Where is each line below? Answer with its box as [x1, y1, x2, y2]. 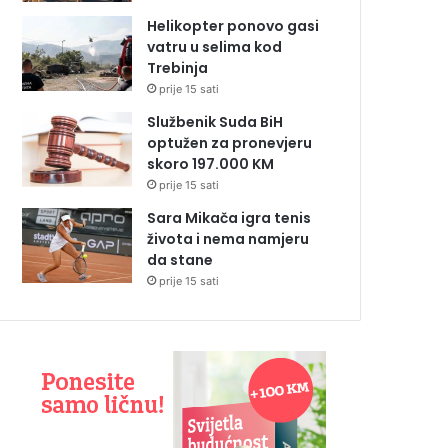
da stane [147, 250, 213, 271]
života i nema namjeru [147, 229, 309, 250]
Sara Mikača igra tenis [147, 208, 311, 229]
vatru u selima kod [147, 37, 282, 58]
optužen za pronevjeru [147, 133, 312, 154]
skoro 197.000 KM [147, 154, 274, 175]
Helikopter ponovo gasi [147, 16, 319, 37]
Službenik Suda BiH [147, 112, 283, 133]
